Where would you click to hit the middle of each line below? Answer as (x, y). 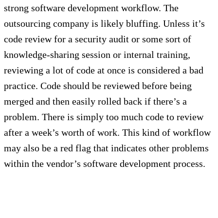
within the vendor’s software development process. (105, 164)
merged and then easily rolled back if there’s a (95, 101)
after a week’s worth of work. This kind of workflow (107, 133)
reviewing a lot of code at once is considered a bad (104, 70)
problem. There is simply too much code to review (104, 117)
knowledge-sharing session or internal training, (97, 55)
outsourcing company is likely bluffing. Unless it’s (104, 24)
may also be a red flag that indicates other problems (106, 148)
